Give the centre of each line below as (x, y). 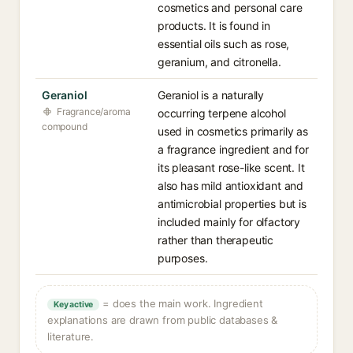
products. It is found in (214, 26)
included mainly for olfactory (229, 222)
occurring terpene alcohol (222, 113)
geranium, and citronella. (219, 62)
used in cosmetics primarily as (233, 131)
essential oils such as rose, (224, 44)
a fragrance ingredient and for (233, 149)
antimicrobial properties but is (232, 204)
